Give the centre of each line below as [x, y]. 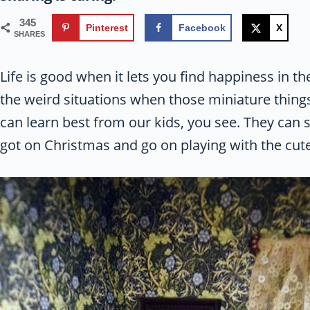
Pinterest [107, 28]
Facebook [202, 28]
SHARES [29, 34]
